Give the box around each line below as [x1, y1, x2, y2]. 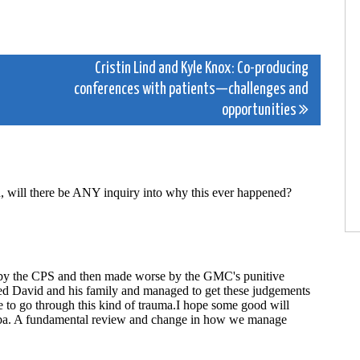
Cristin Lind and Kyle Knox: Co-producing [95, 60, 309, 76]
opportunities [222, 102, 299, 118]
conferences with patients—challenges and [74, 81, 309, 97]
